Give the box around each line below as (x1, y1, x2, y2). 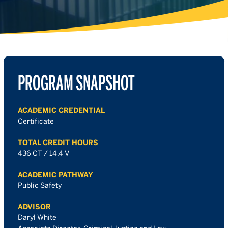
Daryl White (18, 213, 56, 221)
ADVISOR (18, 203, 51, 211)
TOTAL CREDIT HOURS (18, 138, 98, 147)
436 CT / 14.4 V (18, 149, 69, 157)
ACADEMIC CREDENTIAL (18, 106, 105, 115)
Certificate (18, 117, 54, 125)
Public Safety (18, 181, 62, 189)
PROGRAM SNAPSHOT (18, 71, 135, 94)
